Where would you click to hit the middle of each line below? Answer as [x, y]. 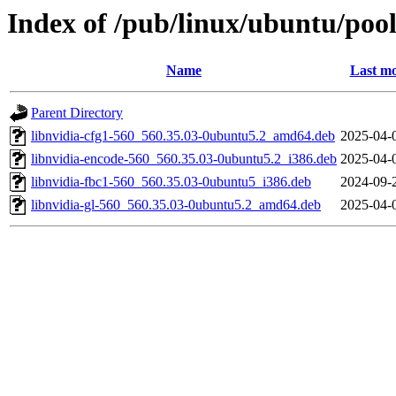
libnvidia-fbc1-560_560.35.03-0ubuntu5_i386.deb [171, 182]
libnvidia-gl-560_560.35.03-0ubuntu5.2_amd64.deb [176, 205]
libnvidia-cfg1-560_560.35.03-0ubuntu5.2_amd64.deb [183, 136]
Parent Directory [77, 113]
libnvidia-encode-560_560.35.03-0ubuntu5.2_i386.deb [184, 159]
